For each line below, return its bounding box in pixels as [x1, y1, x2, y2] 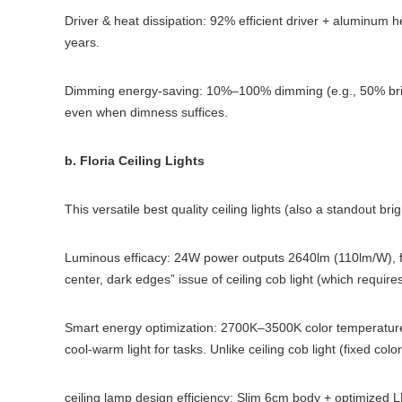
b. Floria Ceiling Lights [65, 153, 205, 168]
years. [65, 35, 100, 49]
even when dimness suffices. [65, 105, 228, 119]
